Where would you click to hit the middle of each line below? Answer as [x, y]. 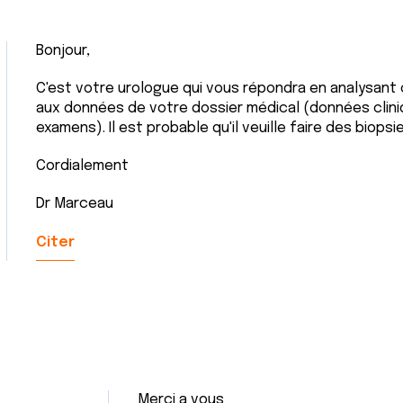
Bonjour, [63, 51]
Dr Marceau [75, 204]
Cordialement [82, 166]
